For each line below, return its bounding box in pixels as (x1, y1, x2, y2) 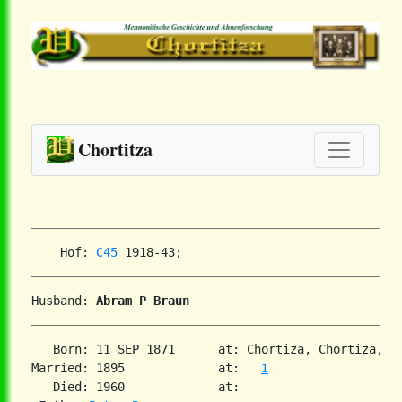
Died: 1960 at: (31, 380, 240, 395)
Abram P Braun (96, 293, 189, 309)
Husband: (31, 293, 96, 309)
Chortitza (78, 136, 153, 163)
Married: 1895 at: (31, 361, 261, 376)
